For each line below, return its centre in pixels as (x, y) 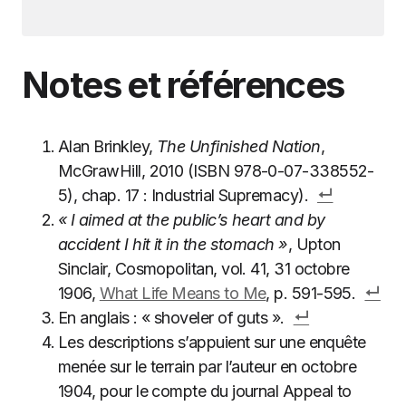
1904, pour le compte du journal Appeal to (205, 391)
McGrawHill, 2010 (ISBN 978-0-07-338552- (216, 171)
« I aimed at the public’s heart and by (192, 220)
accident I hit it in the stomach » (173, 244)
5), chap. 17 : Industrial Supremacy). (184, 195)
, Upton (314, 244)
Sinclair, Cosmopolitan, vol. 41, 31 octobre (204, 269)
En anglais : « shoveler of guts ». (171, 318)
